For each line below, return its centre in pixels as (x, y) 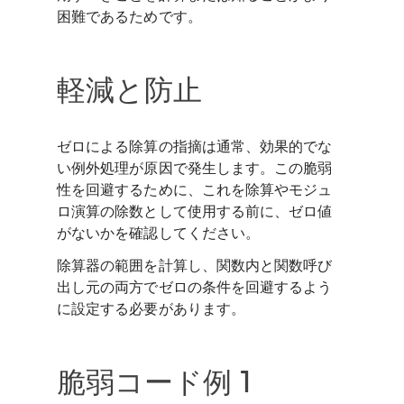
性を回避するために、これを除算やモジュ (195, 189)
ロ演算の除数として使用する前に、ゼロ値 (195, 211)
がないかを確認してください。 (159, 232)
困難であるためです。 (129, 17)
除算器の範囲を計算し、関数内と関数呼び (195, 265)
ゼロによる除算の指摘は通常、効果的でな (195, 146)
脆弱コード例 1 (155, 381)
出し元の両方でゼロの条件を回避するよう (195, 286)
